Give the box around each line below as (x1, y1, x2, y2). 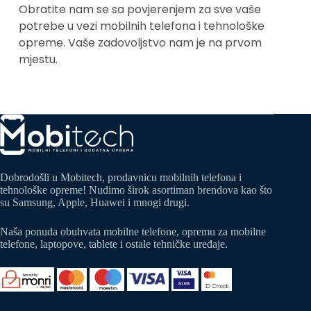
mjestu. (18, 51, 58, 68)
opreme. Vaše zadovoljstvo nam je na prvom (18, 35, 262, 51)
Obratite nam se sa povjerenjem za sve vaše (18, 1, 261, 18)
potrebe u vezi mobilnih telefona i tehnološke (18, 18, 264, 35)
